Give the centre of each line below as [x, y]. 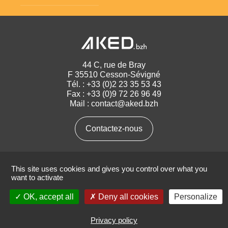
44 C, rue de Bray [114, 65]
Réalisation [101, 217]
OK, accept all [47, 197]
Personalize [195, 197]
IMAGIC [133, 217]
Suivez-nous [114, 156]
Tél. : [77, 84]
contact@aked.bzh [125, 103]
